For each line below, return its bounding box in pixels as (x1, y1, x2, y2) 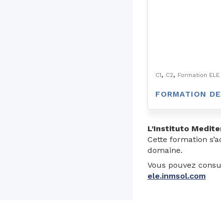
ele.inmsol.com (147, 171, 206, 181)
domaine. (147, 146, 183, 155)
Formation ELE (177, 72, 220, 79)
